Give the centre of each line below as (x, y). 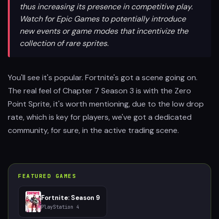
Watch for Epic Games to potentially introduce (103, 19)
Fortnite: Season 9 (70, 197)
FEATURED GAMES (47, 176)
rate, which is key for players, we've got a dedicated (100, 117)
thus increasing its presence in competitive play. (106, 7)
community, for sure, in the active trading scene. (93, 130)
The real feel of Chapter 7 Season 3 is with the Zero (99, 91)
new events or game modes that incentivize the (104, 31)
